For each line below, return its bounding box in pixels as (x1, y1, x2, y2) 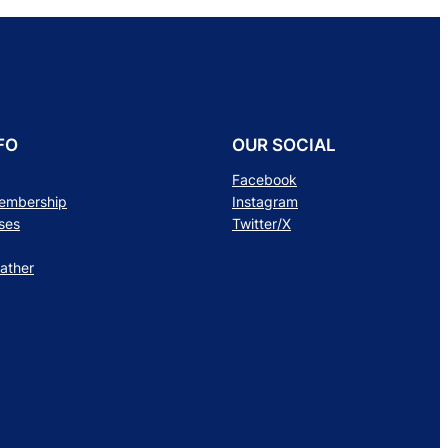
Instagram (232, 192, 298, 210)
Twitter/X (232, 214, 291, 232)
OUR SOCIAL (232, 134, 336, 155)
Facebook (232, 170, 297, 188)
